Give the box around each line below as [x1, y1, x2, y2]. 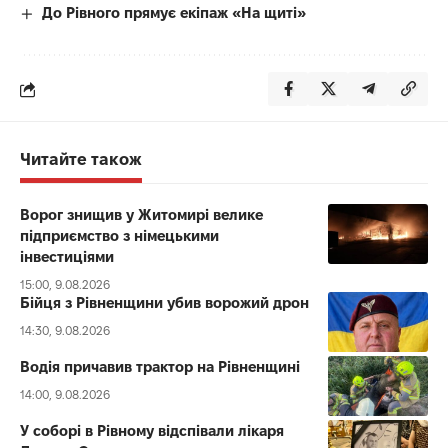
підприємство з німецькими [20, 227, 219, 244]
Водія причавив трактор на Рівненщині [20, 358, 300, 375]
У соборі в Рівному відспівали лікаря [20, 422, 284, 439]
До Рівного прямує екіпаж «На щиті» [42, 3, 307, 21]
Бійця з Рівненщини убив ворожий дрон [20, 294, 309, 311]
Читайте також [20, 150, 142, 168]
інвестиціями [20, 248, 114, 265]
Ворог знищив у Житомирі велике [20, 206, 263, 223]
